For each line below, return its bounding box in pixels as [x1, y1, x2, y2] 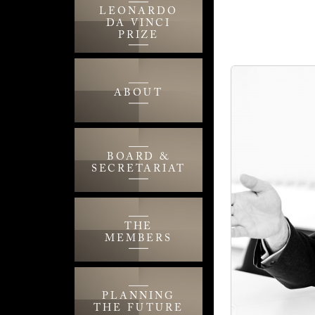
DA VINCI [106, 18, 171, 30]
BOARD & [106, 151, 171, 162]
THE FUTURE [94, 302, 184, 314]
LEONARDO [99, 6, 178, 18]
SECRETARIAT [91, 163, 186, 174]
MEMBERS [104, 233, 173, 244]
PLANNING [102, 290, 175, 302]
